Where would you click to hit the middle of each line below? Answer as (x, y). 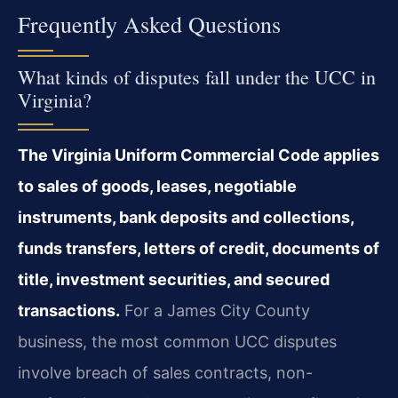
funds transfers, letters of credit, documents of (199, 249)
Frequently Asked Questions (149, 24)
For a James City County (215, 311)
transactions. (69, 311)
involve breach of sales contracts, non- (165, 373)
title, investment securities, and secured (174, 280)
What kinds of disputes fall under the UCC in (197, 77)
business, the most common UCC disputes (177, 342)
